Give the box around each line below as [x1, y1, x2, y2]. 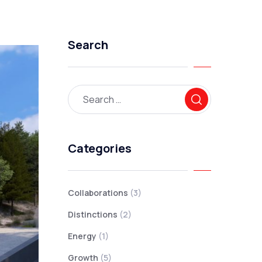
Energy [68, 230, 96, 242]
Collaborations [68, 187, 128, 198]
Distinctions [68, 209, 118, 220]
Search [68, 37, 108, 53]
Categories [68, 140, 132, 156]
